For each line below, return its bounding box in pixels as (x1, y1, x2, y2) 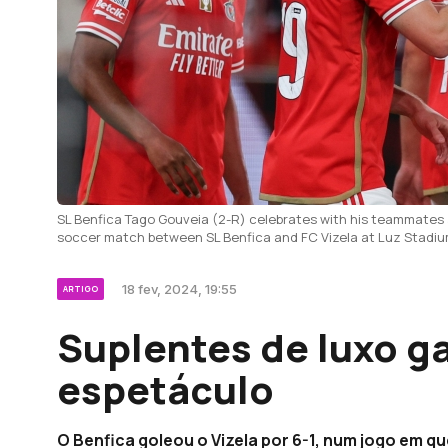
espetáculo (57, 363, 274, 415)
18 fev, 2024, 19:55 (122, 281, 237, 297)
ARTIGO (63, 283, 98, 294)
